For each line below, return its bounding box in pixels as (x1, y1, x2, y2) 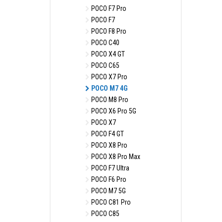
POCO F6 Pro (90, 175, 126, 183)
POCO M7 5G (90, 187, 126, 195)
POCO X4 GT (90, 50, 125, 58)
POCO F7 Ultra (90, 164, 129, 172)
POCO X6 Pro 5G (90, 107, 136, 115)
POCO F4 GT (90, 130, 124, 138)
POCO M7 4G (90, 84, 128, 92)
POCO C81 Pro (90, 198, 131, 206)
